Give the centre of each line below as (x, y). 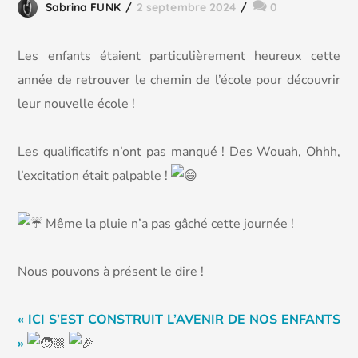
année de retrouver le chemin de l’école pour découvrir (179, 80)
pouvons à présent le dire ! (128, 272)
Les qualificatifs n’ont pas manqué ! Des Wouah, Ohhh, (179, 152)
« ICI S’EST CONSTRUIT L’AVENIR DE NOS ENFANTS (179, 320)
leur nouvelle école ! (77, 104)
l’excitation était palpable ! (95, 176)
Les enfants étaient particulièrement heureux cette (179, 56)
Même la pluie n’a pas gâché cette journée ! (169, 224)
